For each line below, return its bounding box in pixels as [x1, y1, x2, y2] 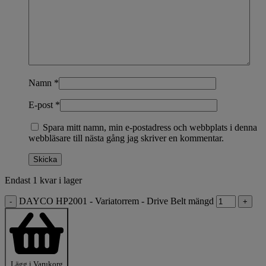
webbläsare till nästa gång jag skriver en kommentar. [28, 132, 224, 143]
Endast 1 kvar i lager [5, 175, 82, 185]
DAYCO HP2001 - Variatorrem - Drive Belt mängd [19, 195, 214, 206]
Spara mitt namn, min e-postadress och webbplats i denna [43, 122, 257, 132]
